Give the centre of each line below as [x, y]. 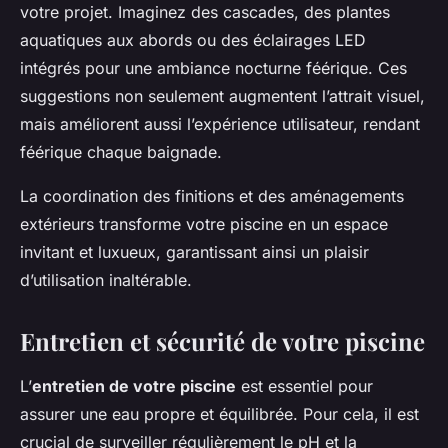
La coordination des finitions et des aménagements [212, 196]
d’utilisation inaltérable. [106, 280]
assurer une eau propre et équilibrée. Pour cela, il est [219, 414]
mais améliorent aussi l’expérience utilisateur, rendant [220, 124]
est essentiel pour [304, 386]
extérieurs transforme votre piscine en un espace [204, 224]
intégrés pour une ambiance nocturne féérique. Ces [213, 68]
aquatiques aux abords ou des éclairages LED [193, 40]
